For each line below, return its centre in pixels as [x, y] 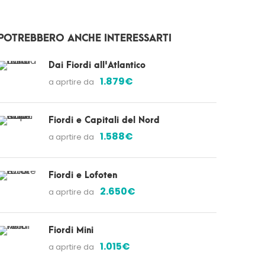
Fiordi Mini [71, 230]
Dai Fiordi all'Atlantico [97, 65]
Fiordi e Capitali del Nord [104, 120]
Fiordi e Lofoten [83, 175]
